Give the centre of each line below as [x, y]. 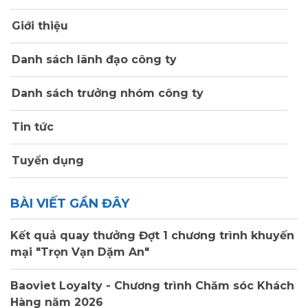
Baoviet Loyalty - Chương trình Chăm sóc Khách [152, 286]
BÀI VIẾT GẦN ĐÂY [70, 204]
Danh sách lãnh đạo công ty [92, 60]
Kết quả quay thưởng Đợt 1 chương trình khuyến [152, 236]
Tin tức [31, 127]
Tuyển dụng [46, 161]
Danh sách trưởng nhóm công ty [106, 93]
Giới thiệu [38, 26]
